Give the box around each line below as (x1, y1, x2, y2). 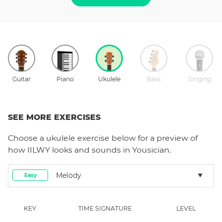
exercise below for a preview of (75, 133, 198, 143)
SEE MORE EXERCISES (8, 112, 101, 122)
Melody (56, 170, 81, 180)
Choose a (8, 133, 46, 143)
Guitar (12, 75, 31, 83)
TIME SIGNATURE (78, 204, 132, 212)
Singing (188, 75, 211, 83)
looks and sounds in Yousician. (50, 145, 171, 155)
